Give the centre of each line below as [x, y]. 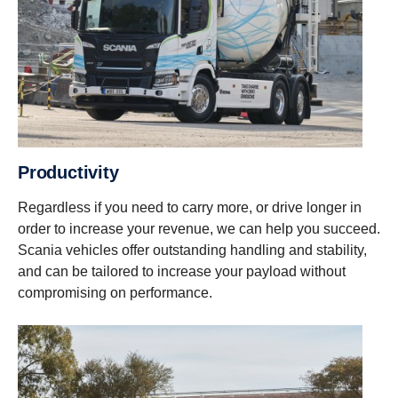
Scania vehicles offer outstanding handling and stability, [192, 250]
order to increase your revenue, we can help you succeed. [199, 228]
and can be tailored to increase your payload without [182, 271]
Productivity [74, 172]
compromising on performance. [115, 292]
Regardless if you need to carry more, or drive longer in [190, 207]
